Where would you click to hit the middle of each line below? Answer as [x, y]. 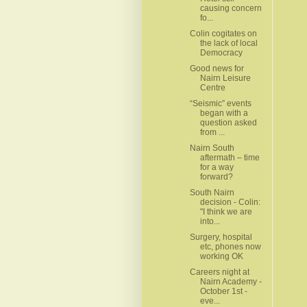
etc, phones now [230, 246]
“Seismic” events [220, 103]
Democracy [221, 52]
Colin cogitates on [223, 33]
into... [210, 221]
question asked [228, 122]
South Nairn [212, 192]
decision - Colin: [230, 202]
